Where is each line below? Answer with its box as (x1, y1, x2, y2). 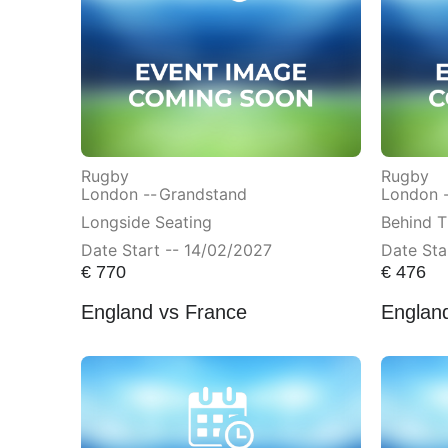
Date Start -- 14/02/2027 (80, 240, 272, 261)
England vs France (80, 300, 247, 323)
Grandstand (158, 184, 247, 205)
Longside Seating (80, 212, 212, 233)
